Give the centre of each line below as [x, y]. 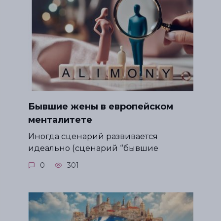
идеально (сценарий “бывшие [93, 148]
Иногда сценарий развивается [93, 136]
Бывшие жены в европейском [100, 106]
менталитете [60, 120]
